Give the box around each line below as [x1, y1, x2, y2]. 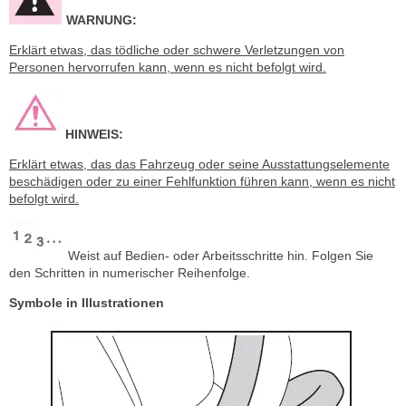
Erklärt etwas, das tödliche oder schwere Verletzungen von [9, 43, 344, 57]
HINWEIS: [65, 127, 123, 141]
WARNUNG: [66, 13, 137, 27]
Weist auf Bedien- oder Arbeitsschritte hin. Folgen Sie [68, 248, 373, 263]
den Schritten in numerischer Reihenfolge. [9, 266, 250, 280]
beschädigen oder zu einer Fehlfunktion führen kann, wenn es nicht [9, 174, 395, 188]
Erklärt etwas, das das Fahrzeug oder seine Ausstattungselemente [9, 157, 390, 171]
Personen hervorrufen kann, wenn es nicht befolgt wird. [9, 60, 326, 74]
